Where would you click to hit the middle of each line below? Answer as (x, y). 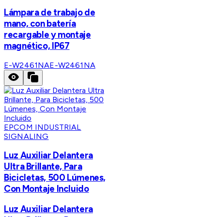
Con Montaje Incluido (46, 189)
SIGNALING (26, 136)
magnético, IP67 (37, 46)
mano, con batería (40, 23)
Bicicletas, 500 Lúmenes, (55, 178)
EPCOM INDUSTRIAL (43, 127)
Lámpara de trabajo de (50, 12)
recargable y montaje (47, 34)
